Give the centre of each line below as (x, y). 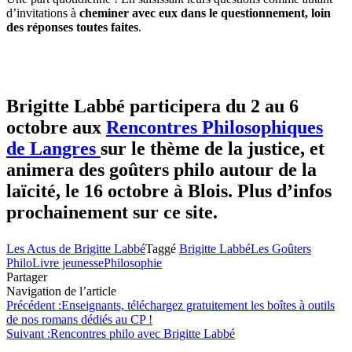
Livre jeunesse (68, 262)
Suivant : (28, 333)
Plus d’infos (284, 191)
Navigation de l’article (61, 291)
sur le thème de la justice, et (213, 148)
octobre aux (56, 127)
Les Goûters (281, 248)
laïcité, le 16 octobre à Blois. (119, 191)
